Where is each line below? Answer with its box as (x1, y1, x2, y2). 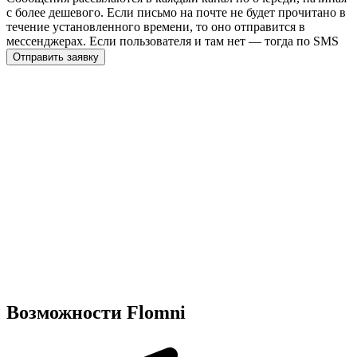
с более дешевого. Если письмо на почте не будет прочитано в (6, 5, 346, 19)
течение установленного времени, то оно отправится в (6, 19, 305, 33)
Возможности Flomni (6, 302, 186, 324)
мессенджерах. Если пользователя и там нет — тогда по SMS (6, 33, 339, 48)
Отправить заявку (13, 50, 99, 63)
